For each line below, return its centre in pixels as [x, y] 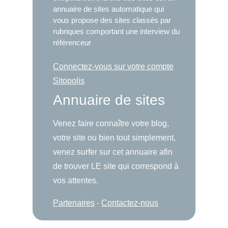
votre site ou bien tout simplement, [114, 137]
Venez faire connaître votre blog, [111, 123]
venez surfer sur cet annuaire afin [113, 152]
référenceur [72, 42]
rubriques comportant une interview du [116, 31]
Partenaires [74, 203]
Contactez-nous [130, 203]
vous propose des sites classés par [112, 20]
